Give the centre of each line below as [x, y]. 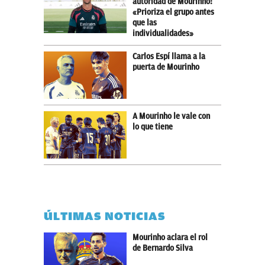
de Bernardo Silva [163, 248]
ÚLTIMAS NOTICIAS [105, 216]
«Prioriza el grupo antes [173, 12]
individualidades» [163, 33]
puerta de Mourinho [166, 67]
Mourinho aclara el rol [170, 237]
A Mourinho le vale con [171, 116]
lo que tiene [153, 127]
